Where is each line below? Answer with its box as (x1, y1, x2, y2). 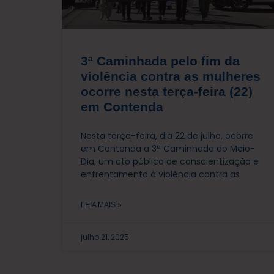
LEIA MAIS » (81, 200, 122, 209)
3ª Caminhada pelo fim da (81, 53, 240, 68)
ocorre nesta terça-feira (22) (81, 84, 253, 98)
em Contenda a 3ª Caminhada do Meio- (81, 142, 255, 155)
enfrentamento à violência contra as (81, 168, 240, 180)
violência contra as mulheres (81, 68, 261, 83)
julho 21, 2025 (81, 231, 129, 242)
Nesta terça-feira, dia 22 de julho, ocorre (81, 129, 253, 142)
